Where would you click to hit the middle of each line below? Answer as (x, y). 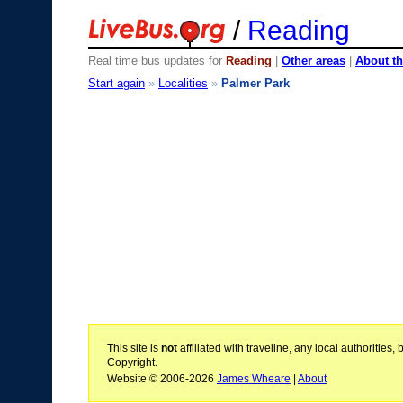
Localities (183, 83)
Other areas (313, 61)
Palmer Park (255, 83)
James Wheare (253, 378)
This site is (134, 348)
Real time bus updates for (157, 61)
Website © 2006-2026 (161, 378)
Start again (116, 83)
